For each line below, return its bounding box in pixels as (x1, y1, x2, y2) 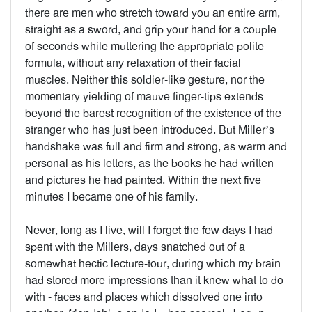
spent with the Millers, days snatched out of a (25, 240, 245, 254)
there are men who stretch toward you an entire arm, (25, 6, 280, 20)
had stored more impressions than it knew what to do (25, 273, 283, 288)
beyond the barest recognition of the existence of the (25, 106, 281, 120)
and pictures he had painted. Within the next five (25, 173, 261, 187)
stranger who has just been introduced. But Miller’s (25, 123, 274, 137)
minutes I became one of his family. (25, 189, 198, 204)
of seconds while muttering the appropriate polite (25, 39, 264, 54)
